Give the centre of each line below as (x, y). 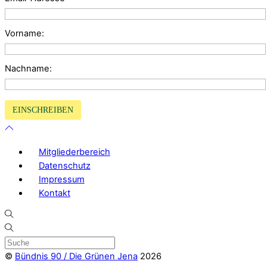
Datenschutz (64, 165)
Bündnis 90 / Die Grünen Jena (76, 257)
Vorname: (24, 34)
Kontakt (54, 193)
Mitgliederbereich (74, 152)
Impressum (61, 179)
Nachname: (28, 69)
